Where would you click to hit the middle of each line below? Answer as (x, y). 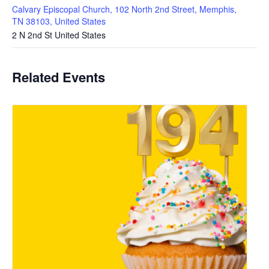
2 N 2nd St (32, 35)
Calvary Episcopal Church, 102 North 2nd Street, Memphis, (124, 9)
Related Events (59, 77)
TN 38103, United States (59, 21)
